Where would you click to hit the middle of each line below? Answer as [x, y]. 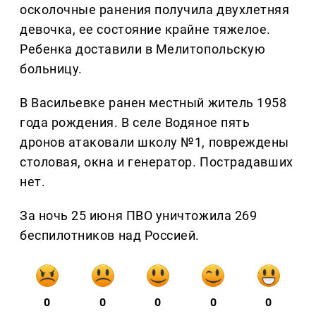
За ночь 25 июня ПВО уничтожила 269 [139, 216]
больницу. [51, 69]
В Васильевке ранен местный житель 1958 [153, 103]
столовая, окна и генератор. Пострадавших [157, 162]
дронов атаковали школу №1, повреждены [154, 142]
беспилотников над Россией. [110, 236]
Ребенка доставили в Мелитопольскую [143, 49]
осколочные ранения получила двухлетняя [155, 10]
